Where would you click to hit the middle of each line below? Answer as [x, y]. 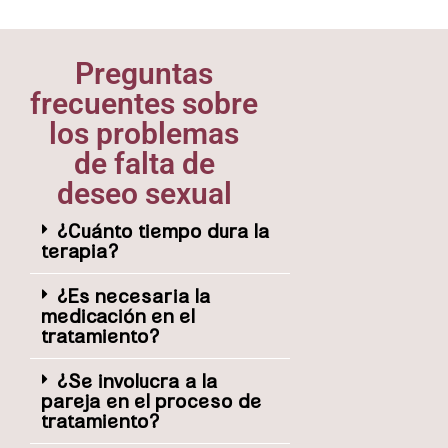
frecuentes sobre [144, 103]
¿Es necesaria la [135, 295]
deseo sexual [144, 193]
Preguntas [144, 73]
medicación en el [119, 315]
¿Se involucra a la [138, 380]
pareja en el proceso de [152, 400]
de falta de [144, 163]
